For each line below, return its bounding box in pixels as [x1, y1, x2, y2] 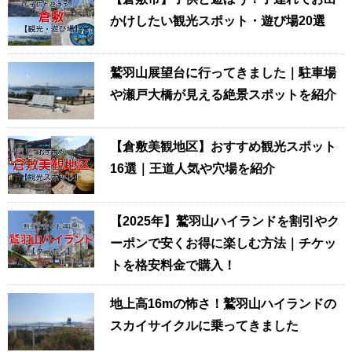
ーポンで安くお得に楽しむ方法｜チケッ [110, 236, 336, 250]
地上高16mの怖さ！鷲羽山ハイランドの [110, 296, 336, 310]
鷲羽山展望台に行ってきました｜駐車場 [110, 65, 336, 79]
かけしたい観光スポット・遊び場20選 [110, 13, 325, 27]
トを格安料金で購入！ [110, 258, 236, 272]
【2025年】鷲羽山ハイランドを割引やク [110, 214, 339, 228]
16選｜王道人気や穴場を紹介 [110, 162, 275, 176]
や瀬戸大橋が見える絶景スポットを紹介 [110, 87, 336, 101]
